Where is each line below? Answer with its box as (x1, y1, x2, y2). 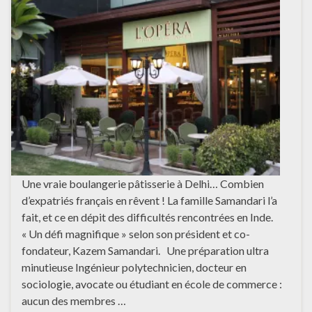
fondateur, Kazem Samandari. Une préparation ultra (22, 243, 269, 257)
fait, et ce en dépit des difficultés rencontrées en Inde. (22, 210, 273, 224)
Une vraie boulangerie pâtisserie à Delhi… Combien (22, 176, 264, 190)
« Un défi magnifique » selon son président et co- (22, 226, 250, 240)
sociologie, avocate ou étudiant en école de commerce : (22, 276, 282, 290)
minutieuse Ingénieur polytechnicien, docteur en (22, 260, 247, 274)
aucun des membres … (22, 293, 126, 307)
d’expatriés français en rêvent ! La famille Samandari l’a (22, 193, 277, 207)
